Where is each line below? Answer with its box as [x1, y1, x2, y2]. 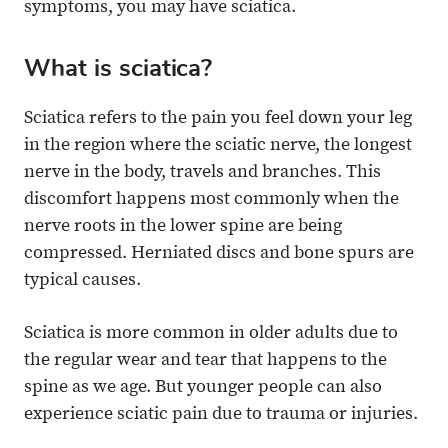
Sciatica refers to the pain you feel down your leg [24, 110, 412, 129]
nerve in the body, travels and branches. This [24, 164, 381, 183]
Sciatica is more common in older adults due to [24, 325, 398, 344]
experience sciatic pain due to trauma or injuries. [24, 406, 418, 425]
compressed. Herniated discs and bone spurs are [24, 245, 414, 264]
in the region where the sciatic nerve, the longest [24, 137, 412, 156]
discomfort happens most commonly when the [24, 191, 399, 210]
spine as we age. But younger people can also [24, 379, 382, 398]
